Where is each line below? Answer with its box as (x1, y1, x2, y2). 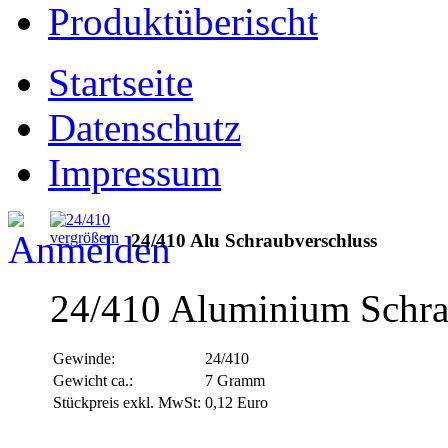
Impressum (48, 150, 221, 194)
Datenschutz (48, 105, 241, 149)
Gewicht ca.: (53, 371, 133, 389)
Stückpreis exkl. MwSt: (53, 393, 201, 411)
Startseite (48, 60, 193, 104)
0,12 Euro (205, 393, 268, 411)
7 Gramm (205, 371, 265, 389)
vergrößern (50, 228, 119, 246)
